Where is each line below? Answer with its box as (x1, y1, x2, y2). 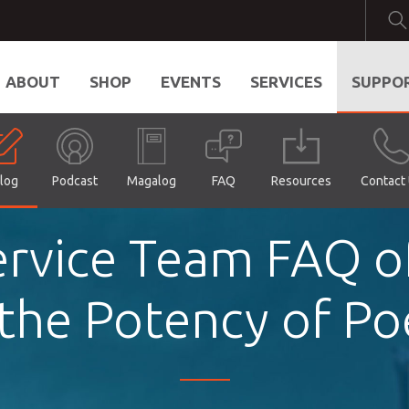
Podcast (52, 173, 98, 189)
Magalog (127, 173, 176, 189)
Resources (271, 173, 331, 189)
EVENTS (160, 73, 221, 90)
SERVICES (249, 73, 322, 90)
